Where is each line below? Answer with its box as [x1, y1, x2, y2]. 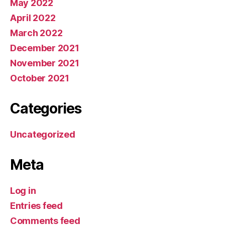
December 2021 [10, 42, 79, 53]
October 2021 [10, 72, 69, 83]
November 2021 [10, 57, 79, 68]
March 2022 [10, 27, 63, 38]
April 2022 [10, 12, 56, 23]
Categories [10, 99, 81, 117]
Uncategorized [10, 129, 75, 140]
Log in [10, 185, 36, 196]
